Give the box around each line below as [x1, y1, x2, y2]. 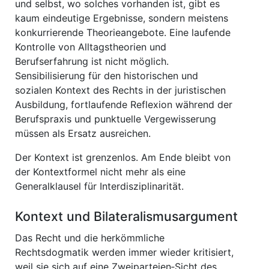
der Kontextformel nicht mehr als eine [15, 166, 186, 178]
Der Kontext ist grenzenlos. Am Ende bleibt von [15, 151, 231, 163]
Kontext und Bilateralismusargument [15, 208, 238, 224]
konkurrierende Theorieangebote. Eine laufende [15, 26, 231, 38]
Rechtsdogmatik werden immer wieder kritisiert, [15, 246, 234, 258]
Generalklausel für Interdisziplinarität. [15, 180, 184, 192]
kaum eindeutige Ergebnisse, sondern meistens [15, 12, 228, 24]
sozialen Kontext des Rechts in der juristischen [15, 84, 226, 96]
